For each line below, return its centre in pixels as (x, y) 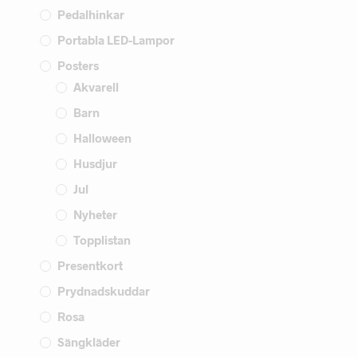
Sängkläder (89, 341)
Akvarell (96, 86)
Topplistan (102, 239)
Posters (78, 65)
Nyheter (95, 214)
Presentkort (90, 265)
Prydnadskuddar (104, 290)
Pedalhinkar (91, 14)
